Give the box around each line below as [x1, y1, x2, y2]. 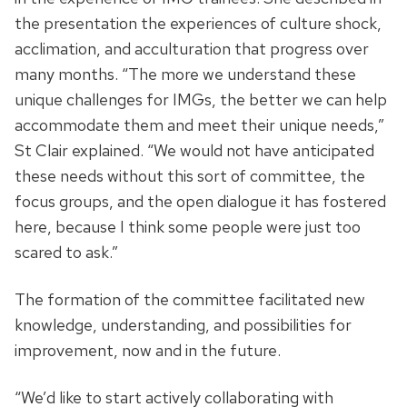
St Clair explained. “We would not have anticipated [15, 140, 374, 162]
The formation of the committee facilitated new [15, 289, 365, 311]
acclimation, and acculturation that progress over [15, 38, 369, 60]
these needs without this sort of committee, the [15, 165, 365, 187]
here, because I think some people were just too [15, 216, 361, 238]
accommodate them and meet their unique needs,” [15, 114, 384, 136]
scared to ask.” [15, 242, 118, 263]
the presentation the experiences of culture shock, [15, 13, 382, 35]
